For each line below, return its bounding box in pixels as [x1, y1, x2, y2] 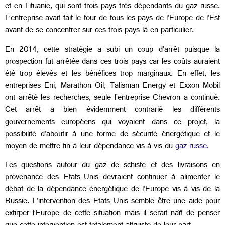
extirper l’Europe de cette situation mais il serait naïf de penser [5, 206, 220, 222]
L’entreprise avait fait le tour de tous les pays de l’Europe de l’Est [5, 11, 220, 27]
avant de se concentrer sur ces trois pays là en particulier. [5, 23, 194, 39]
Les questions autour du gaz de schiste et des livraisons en [5, 158, 220, 174]
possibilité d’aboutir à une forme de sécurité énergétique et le [5, 127, 220, 143]
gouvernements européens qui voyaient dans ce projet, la [5, 115, 220, 131]
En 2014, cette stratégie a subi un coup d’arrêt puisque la [5, 42, 220, 58]
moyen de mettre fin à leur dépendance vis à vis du [5, 139, 175, 155]
